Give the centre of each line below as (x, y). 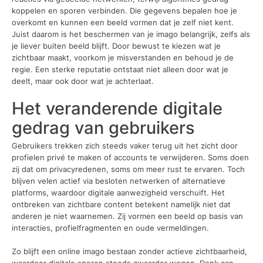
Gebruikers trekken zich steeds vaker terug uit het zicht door (125, 146)
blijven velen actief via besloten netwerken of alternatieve (119, 181)
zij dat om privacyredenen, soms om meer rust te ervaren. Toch (128, 169)
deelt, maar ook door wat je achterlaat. (83, 81)
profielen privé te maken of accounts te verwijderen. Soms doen (130, 158)
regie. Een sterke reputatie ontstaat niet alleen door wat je (120, 70)
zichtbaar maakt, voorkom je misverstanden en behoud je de (123, 58)
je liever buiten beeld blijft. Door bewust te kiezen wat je (116, 46)
